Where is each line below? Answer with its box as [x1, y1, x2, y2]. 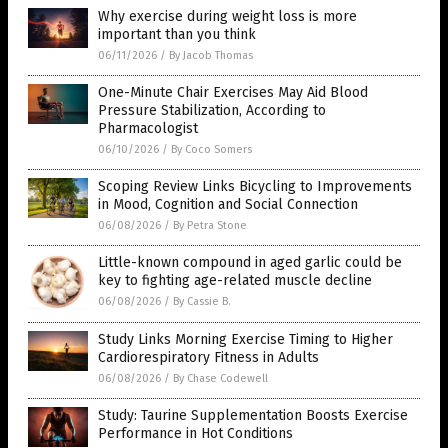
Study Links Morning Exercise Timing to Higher [98, 331, 393, 349]
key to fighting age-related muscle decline [98, 272, 372, 290]
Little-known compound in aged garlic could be [98, 254, 402, 272]
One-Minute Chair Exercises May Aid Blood [98, 84, 368, 102]
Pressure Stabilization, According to [98, 102, 326, 120]
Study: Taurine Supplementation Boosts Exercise [98, 407, 408, 425]
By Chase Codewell [173, 372, 268, 386]
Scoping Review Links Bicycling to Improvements [98, 178, 412, 196]
